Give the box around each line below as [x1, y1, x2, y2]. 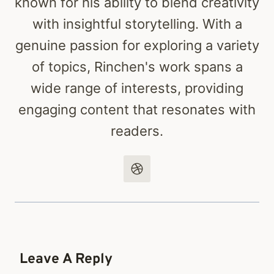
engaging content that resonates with [18, 101, 256, 117]
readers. [111, 122, 163, 139]
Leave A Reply [20, 250, 113, 268]
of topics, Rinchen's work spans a [31, 58, 243, 75]
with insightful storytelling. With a [32, 15, 242, 32]
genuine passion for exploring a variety [15, 37, 259, 53]
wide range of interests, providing [31, 80, 243, 96]
